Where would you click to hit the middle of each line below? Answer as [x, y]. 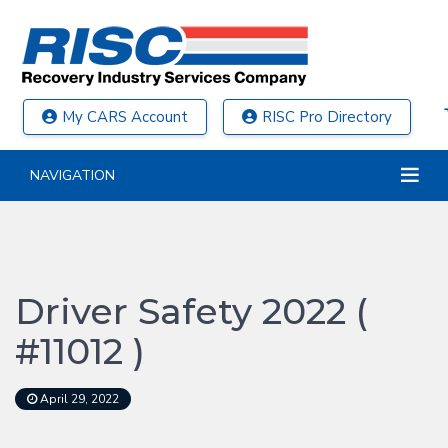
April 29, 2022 [78, 399]
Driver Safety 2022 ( [191, 311]
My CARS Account [125, 117]
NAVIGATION [72, 175]
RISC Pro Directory [327, 117]
